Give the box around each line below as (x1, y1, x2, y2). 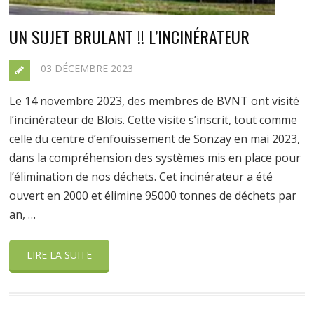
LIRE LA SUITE (27, 248, 93, 261)
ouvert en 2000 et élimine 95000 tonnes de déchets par (9, 188, 297, 203)
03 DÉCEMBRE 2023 (41, 62, 134, 75)
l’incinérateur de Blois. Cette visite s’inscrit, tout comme (9, 112, 298, 128)
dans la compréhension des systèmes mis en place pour (9, 150, 301, 165)
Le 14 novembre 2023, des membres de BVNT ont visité (9, 93, 300, 109)
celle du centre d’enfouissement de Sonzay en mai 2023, (9, 131, 301, 146)
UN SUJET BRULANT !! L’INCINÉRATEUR (9, 24, 250, 49)
